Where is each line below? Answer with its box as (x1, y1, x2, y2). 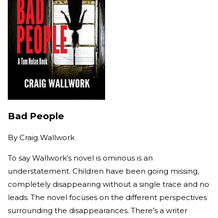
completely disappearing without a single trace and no (8, 180, 209, 189)
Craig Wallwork (19, 133, 74, 143)
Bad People (8, 110, 64, 122)
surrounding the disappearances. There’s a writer (8, 206, 187, 216)
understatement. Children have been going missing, (8, 166, 199, 176)
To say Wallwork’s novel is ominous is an (8, 153, 153, 163)
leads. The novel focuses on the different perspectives (8, 193, 207, 202)
